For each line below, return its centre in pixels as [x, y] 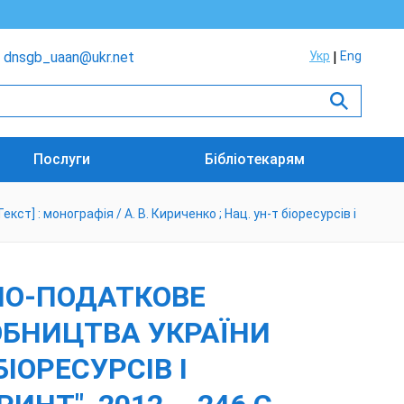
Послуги [62, 159]
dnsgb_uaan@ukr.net [69, 57]
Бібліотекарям [254, 159]
